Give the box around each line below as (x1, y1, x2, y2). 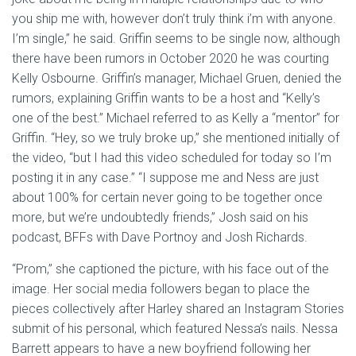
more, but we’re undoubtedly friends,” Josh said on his (12, 210, 308, 225)
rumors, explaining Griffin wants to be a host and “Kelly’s (12, 91, 320, 106)
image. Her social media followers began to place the (12, 281, 310, 296)
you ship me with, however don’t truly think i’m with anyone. (12, 11, 336, 26)
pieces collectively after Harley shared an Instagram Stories (12, 301, 344, 316)
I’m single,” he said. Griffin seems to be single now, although (12, 31, 340, 46)
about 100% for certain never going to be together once (12, 190, 323, 205)
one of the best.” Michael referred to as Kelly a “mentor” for (12, 110, 339, 126)
